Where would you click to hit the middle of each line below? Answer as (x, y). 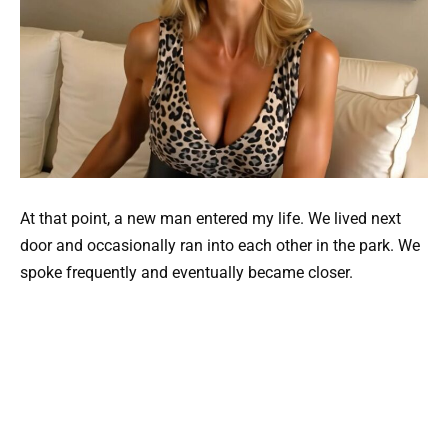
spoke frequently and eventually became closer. (186, 273)
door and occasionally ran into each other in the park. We (220, 246)
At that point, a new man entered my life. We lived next (210, 219)
